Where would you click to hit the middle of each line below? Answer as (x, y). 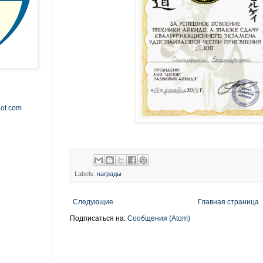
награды (109, 173)
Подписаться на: (99, 218)
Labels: (86, 173)
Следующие (93, 202)
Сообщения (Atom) (159, 218)
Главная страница (228, 202)
